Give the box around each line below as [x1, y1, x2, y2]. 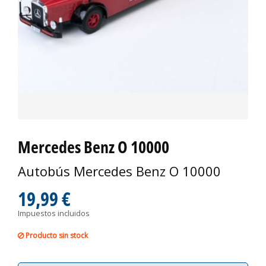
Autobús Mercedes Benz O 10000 [18, 162, 221, 180]
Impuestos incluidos [18, 208, 90, 219]
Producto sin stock [24, 230, 88, 241]
